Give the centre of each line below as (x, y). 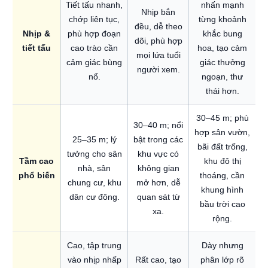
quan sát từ (158, 197)
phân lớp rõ (222, 260)
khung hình (222, 190)
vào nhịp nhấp (94, 260)
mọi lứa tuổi (158, 55)
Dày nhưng (222, 246)
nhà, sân (94, 168)
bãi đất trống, (222, 147)
